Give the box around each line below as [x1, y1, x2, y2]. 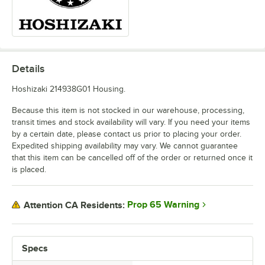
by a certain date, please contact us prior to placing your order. [12, 130, 241, 139]
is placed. [12, 165, 46, 174]
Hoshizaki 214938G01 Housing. [12, 85, 125, 94]
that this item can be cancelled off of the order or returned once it [12, 153, 253, 163]
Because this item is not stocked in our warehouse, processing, [12, 106, 244, 115]
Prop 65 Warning [127, 199, 199, 211]
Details [12, 63, 44, 75]
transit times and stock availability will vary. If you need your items [12, 118, 250, 127]
